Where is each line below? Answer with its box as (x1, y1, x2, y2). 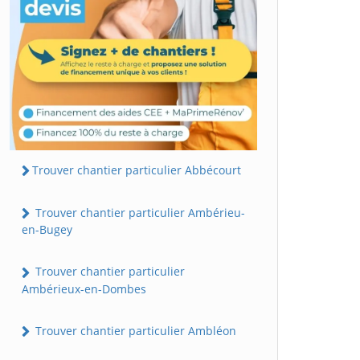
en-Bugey (22, 222, 72, 238)
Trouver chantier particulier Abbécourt (32, 162, 241, 178)
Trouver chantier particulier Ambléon (32, 322, 236, 338)
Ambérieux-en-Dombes (22, 280, 146, 297)
